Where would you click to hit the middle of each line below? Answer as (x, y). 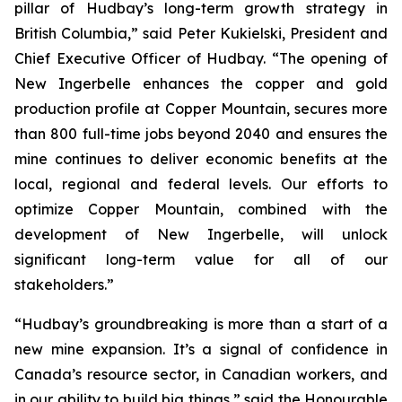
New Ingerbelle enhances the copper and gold (201, 83)
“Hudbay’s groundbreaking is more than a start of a (201, 324)
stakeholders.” (64, 284)
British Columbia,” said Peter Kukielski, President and (201, 33)
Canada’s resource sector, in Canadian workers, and (201, 374)
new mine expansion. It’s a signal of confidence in (201, 349)
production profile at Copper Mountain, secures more (201, 109)
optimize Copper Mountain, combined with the (201, 209)
